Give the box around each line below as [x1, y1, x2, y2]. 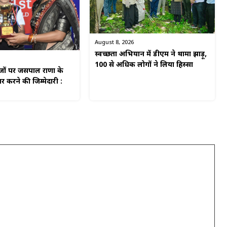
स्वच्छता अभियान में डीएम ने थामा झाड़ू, [95, 50, 207, 60]
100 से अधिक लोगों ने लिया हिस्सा [95, 60, 194, 70]
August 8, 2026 [95, 39, 134, 47]
